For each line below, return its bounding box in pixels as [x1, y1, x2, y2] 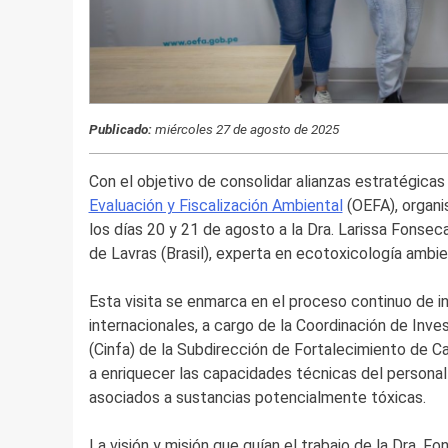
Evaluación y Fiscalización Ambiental [88, 196, 343, 216]
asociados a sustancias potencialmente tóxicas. [88, 388, 426, 408]
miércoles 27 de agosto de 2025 [151, 120, 339, 137]
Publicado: [97, 120, 152, 137]
